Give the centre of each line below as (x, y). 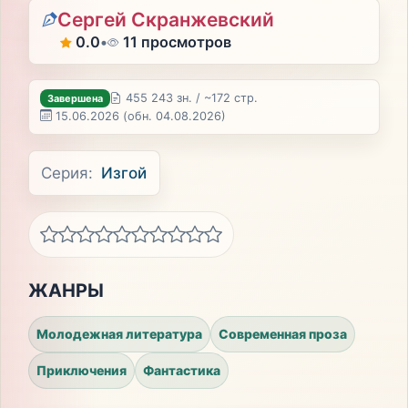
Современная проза (282, 334)
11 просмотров (177, 42)
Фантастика (181, 371)
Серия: (67, 173)
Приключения (81, 371)
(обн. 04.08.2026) (175, 116)
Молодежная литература (119, 334)
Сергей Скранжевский (166, 20)
